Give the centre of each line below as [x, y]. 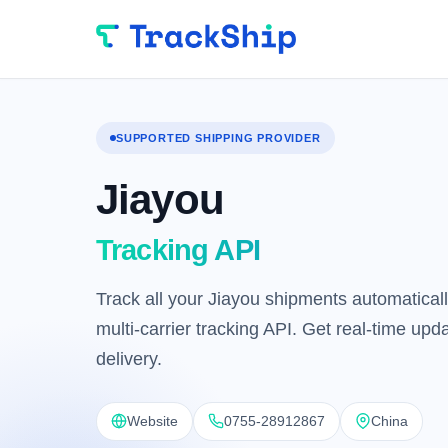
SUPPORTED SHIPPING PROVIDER [218, 137]
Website [152, 420]
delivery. [129, 358]
